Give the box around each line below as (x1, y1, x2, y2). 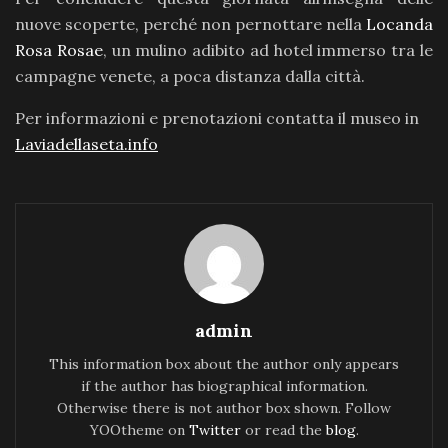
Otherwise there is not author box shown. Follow (57, 398, 391, 417)
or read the (240, 420, 326, 439)
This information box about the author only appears (49, 354, 399, 373)
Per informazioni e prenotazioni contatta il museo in (15, 107, 419, 128)
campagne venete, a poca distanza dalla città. (15, 65, 365, 86)
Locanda (366, 13, 433, 34)
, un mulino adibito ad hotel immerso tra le (102, 39, 434, 60)
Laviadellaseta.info (15, 133, 158, 154)
